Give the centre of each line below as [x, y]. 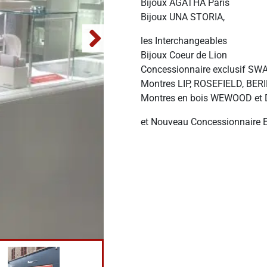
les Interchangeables [184, 41]
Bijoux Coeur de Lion [184, 55]
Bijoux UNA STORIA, [183, 17]
